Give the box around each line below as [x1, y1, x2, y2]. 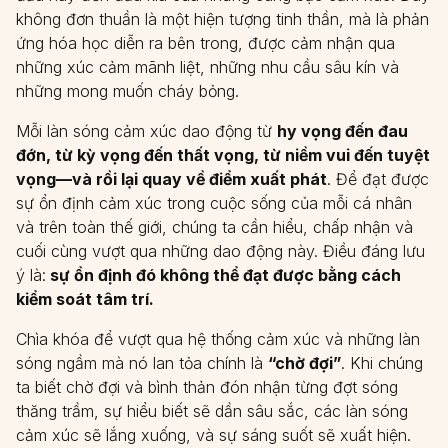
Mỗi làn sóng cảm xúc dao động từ [16, 121, 277, 141]
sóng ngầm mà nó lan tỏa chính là [16, 353, 268, 373]
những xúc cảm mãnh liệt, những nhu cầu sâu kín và [16, 57, 399, 77]
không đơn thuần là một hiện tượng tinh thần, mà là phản [16, 9, 429, 29]
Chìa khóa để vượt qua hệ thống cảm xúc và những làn [16, 329, 420, 349]
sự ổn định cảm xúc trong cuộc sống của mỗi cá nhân [16, 193, 412, 213]
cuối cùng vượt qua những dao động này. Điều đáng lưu [16, 241, 425, 261]
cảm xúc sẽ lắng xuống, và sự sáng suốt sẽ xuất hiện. [16, 425, 411, 445]
